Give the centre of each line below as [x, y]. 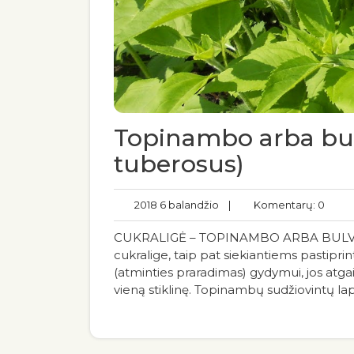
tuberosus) [179, 164]
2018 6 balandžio [174, 205]
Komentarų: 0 [286, 205]
